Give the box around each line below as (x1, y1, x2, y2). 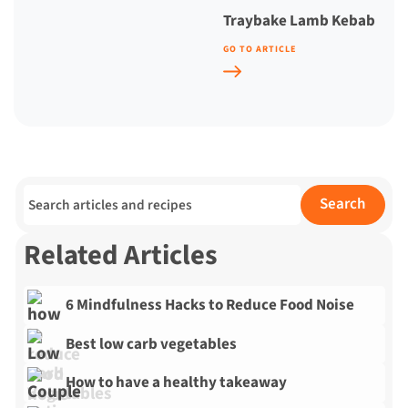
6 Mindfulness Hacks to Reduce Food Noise (66, 294, 355, 317)
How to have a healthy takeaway (66, 372, 288, 394)
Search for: (23, 184, 103, 210)
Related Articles (23, 236, 218, 276)
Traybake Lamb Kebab (223, 9, 375, 32)
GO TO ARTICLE (223, 42, 296, 56)
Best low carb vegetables (66, 332, 238, 355)
